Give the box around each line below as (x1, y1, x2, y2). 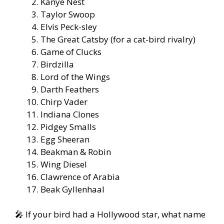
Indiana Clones (40, 108, 99, 120)
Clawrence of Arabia (40, 170, 120, 182)
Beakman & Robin (40, 145, 111, 157)
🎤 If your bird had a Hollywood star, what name (15, 208, 205, 220)
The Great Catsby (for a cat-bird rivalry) (40, 33, 195, 45)
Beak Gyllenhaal (40, 183, 104, 195)
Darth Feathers (40, 83, 99, 95)
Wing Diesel (40, 158, 87, 170)
